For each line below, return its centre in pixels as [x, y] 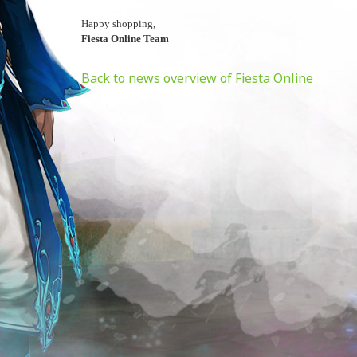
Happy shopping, [118, 24]
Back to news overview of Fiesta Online [197, 78]
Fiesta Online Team [125, 39]
